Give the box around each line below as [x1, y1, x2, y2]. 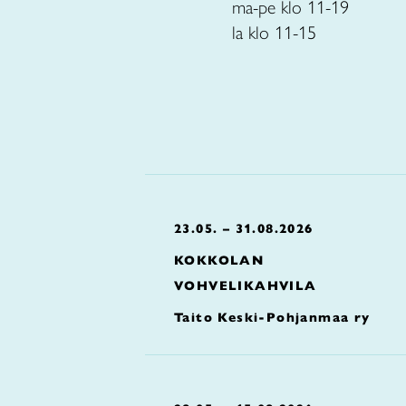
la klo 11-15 [232, 22, 316, 43]
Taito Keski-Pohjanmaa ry [174, 309, 371, 325]
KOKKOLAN [174, 252, 265, 268]
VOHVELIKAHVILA [174, 277, 317, 294]
